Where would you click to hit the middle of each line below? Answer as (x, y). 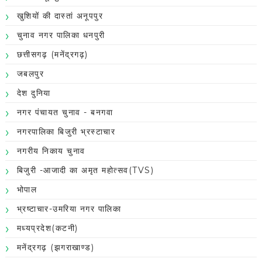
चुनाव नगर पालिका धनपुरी (61, 35)
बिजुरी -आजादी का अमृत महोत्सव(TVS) (85, 170)
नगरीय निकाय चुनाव (51, 151)
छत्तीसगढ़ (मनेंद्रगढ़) (52, 55)
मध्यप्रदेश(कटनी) (47, 228)
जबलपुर (30, 74)
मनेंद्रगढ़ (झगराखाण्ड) (56, 248)
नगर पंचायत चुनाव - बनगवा (65, 113)
